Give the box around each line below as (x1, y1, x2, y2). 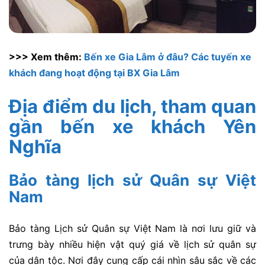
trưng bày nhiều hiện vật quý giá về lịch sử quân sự (9, 238, 256, 250)
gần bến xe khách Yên (9, 115, 256, 137)
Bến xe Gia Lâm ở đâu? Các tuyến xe (84, 51, 251, 63)
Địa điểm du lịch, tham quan (9, 95, 256, 117)
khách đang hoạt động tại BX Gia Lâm (9, 67, 180, 79)
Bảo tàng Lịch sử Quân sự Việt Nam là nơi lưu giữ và (9, 222, 256, 234)
